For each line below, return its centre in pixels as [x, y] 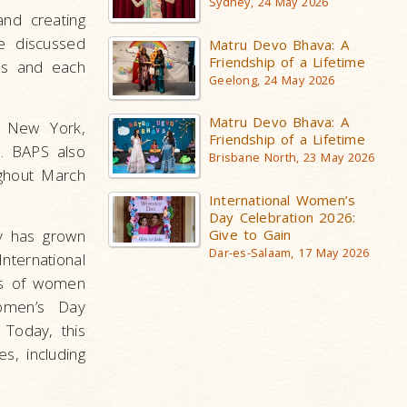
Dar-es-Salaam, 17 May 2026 [289, 253]
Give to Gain [250, 235]
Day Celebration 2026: [283, 218]
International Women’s [283, 200]
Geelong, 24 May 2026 [272, 80]
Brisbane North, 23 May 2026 [292, 158]
